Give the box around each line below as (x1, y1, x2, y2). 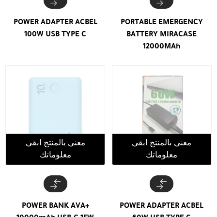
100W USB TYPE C (24, 28, 87, 40)
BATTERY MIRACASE (126, 28, 197, 40)
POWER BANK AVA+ (21, 199, 89, 212)
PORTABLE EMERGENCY (120, 15, 203, 28)
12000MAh (143, 40, 181, 52)
